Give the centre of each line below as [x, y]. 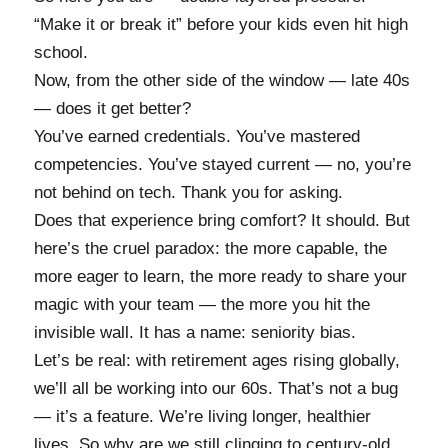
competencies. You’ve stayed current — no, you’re [222, 164]
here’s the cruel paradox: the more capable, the [210, 248]
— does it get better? [112, 108]
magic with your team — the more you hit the [201, 304]
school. [60, 52]
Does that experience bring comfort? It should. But [221, 220]
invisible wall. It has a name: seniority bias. [194, 332]
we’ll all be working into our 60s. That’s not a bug [215, 388]
